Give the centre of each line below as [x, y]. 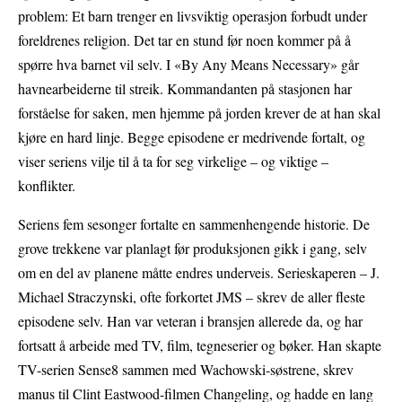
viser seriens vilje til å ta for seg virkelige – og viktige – [173, 162]
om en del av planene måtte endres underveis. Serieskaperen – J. [199, 273]
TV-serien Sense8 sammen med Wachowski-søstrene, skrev [186, 370]
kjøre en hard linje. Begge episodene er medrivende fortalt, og [192, 137]
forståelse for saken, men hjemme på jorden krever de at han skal [199, 113]
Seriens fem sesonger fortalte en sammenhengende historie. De [194, 224]
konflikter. [47, 186]
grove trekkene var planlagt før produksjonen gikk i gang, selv [192, 249]
